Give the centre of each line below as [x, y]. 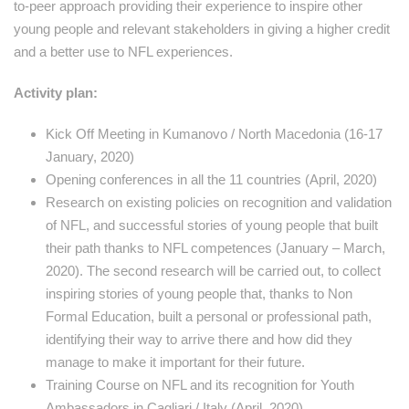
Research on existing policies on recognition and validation [219, 203]
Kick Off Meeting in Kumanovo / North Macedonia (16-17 [214, 134]
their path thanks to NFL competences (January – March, [215, 248]
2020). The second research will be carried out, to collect [213, 271]
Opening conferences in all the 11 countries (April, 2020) [211, 180]
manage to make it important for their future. [175, 362]
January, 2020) [90, 157]
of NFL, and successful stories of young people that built [212, 225]
